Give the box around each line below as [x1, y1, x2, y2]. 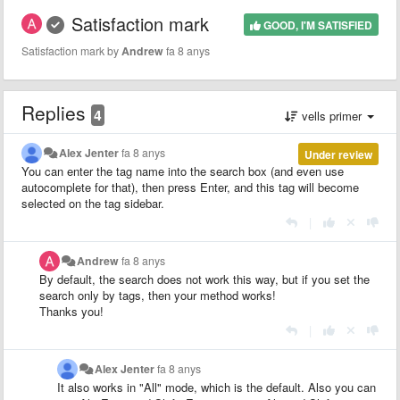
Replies [21, 98, 91, 126]
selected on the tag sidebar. [21, 194, 164, 212]
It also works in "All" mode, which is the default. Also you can [57, 378, 376, 396]
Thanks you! [39, 302, 104, 320]
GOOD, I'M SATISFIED [260, 16, 372, 33]
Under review [304, 146, 372, 162]
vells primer [298, 106, 365, 124]
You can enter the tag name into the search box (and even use [21, 162, 344, 179]
